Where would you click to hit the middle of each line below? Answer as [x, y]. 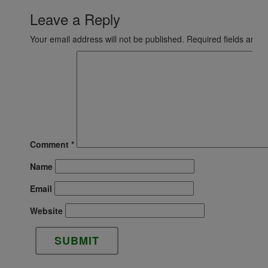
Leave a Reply [75, 19]
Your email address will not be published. [107, 39]
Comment [51, 144]
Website [46, 211]
